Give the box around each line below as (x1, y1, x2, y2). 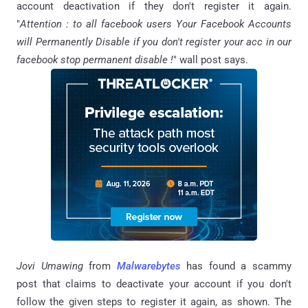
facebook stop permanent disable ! (16, 53, 173, 66)
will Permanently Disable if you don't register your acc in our (16, 35, 291, 48)
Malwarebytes (116, 259, 181, 272)
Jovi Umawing (16, 259, 83, 272)
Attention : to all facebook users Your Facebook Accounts (20, 17, 291, 30)
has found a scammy (186, 259, 292, 272)
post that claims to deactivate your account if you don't (16, 277, 291, 290)
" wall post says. (173, 53, 248, 66)
